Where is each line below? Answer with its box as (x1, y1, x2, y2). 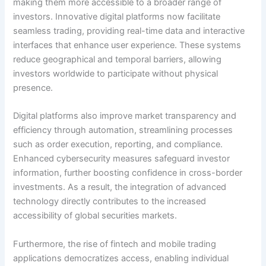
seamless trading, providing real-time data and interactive (13, 26, 245, 37)
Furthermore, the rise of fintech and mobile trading (13, 238, 217, 249)
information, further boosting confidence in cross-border (13, 167, 243, 179)
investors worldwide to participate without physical (13, 68, 218, 80)
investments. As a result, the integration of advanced (13, 182, 227, 193)
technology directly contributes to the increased (13, 196, 207, 207)
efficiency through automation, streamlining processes (13, 125, 233, 136)
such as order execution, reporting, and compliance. (13, 139, 223, 150)
